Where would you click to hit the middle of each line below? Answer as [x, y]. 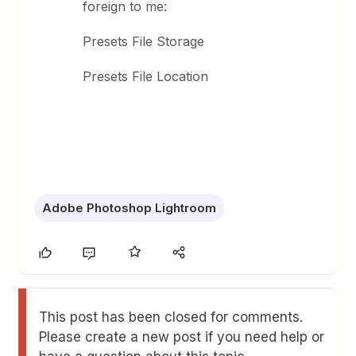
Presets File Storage [144, 41]
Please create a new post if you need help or [182, 337]
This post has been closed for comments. [171, 317]
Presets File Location [146, 76]
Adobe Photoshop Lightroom [130, 208]
